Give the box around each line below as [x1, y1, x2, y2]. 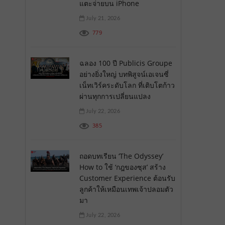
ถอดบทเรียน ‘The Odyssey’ [79, 151, 163, 161]
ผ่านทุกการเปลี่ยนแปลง [79, 91, 151, 101]
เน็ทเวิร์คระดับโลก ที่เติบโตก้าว [79, 80, 175, 90]
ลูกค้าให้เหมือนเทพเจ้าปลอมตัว [79, 184, 173, 194]
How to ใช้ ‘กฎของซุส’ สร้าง [79, 162, 166, 172]
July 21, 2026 [84, 15, 120, 21]
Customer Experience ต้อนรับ [79, 173, 175, 183]
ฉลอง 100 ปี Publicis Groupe [79, 58, 172, 68]
